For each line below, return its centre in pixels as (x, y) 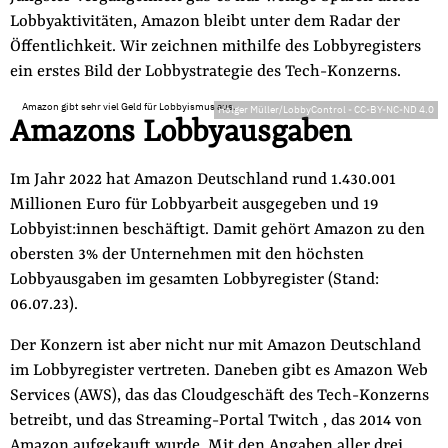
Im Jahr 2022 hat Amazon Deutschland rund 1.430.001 (202, 180)
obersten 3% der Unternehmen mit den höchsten (186, 255)
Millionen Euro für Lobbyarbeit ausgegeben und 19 (194, 205)
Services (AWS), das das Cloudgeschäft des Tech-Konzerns (219, 396)
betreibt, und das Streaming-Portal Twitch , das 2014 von (215, 421)
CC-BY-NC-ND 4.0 (394, 110)
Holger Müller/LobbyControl (282, 110)
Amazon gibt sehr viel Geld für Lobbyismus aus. (128, 107)
